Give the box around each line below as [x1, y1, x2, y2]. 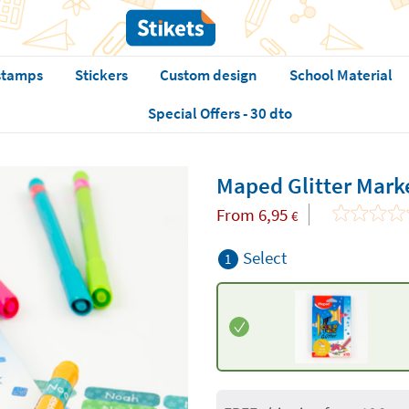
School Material [288, 65, 393, 85]
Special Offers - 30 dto [148, 103, 293, 123]
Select [242, 246, 287, 268]
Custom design [159, 65, 257, 85]
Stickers [74, 65, 128, 85]
